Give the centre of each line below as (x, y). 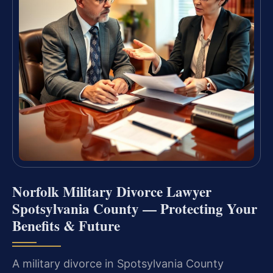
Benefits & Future (66, 226)
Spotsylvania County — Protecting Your (135, 209)
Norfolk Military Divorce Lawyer (112, 192)
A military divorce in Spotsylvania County (118, 264)
